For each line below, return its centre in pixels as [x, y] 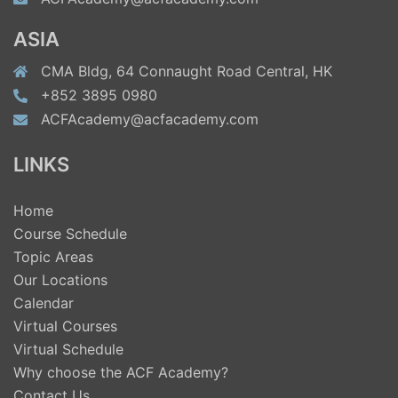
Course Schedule [70, 233]
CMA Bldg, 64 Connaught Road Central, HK [187, 71]
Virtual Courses [65, 326]
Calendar [44, 302]
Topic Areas [53, 256]
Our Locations [60, 279]
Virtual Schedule [68, 349]
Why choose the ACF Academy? [121, 372]
